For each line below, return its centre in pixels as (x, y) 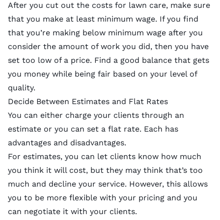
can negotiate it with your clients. (72, 211)
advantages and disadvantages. (67, 142)
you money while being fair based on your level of (102, 74)
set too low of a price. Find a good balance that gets (109, 60)
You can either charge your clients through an (96, 115)
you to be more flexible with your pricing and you (103, 197)
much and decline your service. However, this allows (108, 184)
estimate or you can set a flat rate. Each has (93, 129)
